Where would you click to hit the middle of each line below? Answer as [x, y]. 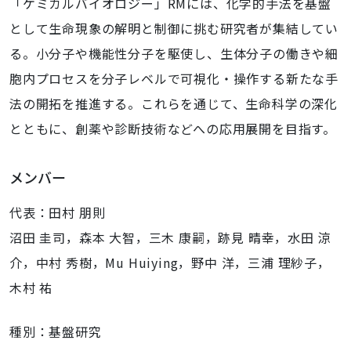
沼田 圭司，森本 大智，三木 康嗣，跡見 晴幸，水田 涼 [170, 237]
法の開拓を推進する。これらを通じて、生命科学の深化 [174, 103]
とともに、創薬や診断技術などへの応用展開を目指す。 [173, 128]
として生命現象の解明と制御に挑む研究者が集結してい [174, 28]
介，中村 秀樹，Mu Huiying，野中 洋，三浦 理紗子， [170, 262]
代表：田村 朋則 [58, 212]
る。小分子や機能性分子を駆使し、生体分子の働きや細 [174, 53]
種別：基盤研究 [56, 331]
